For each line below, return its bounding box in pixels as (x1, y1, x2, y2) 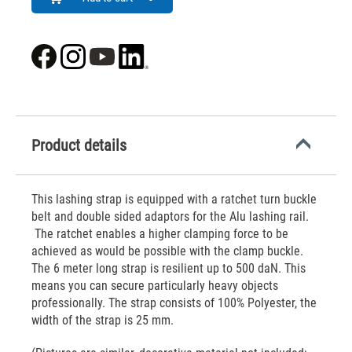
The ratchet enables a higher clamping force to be (31, 226, 288, 241)
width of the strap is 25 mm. (31, 313, 174, 328)
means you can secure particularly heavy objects (31, 278, 278, 293)
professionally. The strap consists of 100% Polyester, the (31, 295, 317, 310)
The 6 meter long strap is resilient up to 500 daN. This (31, 261, 306, 276)
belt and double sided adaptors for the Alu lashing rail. (31, 209, 309, 224)
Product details (31, 136, 126, 155)
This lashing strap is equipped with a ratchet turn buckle (31, 192, 317, 207)
